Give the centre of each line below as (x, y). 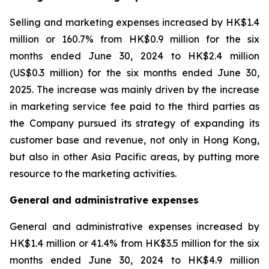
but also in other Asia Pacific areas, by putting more (134, 157)
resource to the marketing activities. (93, 174)
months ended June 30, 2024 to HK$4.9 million (134, 260)
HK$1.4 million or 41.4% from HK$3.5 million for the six (134, 243)
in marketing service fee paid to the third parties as (134, 106)
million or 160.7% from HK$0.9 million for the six (134, 39)
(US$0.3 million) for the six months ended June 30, (134, 73)
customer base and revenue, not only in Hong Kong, (134, 140)
